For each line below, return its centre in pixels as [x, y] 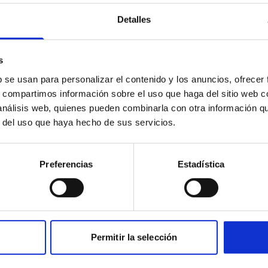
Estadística [201, 164]
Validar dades [134, 142]
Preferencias [66, 164]
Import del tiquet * [168, 57]
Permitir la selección [134, 237]
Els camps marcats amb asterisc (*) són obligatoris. [134, 20]
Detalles [134, 19]
